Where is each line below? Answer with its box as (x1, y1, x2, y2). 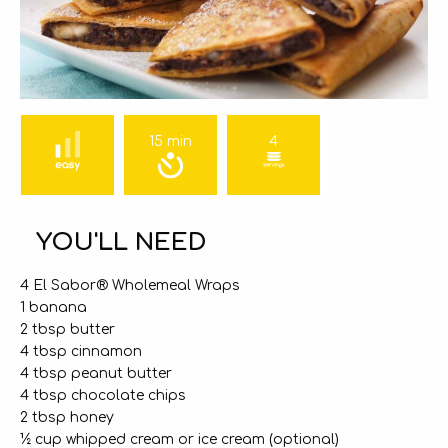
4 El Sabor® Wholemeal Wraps (20, 278, 240, 293)
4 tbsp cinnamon (20, 344, 142, 359)
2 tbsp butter (20, 322, 115, 337)
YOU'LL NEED (36, 229, 207, 256)
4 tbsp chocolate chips (20, 388, 186, 403)
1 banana (20, 300, 87, 315)
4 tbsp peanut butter (20, 366, 172, 381)
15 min (148, 134, 192, 149)
